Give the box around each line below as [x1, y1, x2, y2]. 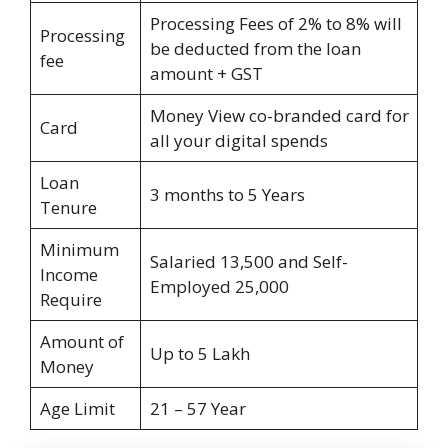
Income [39, 263, 98, 287]
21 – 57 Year [149, 397, 246, 421]
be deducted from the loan [149, 37, 361, 61]
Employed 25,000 [149, 275, 289, 299]
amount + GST [149, 62, 263, 86]
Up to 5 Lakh [149, 342, 250, 366]
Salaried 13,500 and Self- [149, 250, 348, 274]
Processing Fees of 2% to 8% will [149, 12, 402, 36]
